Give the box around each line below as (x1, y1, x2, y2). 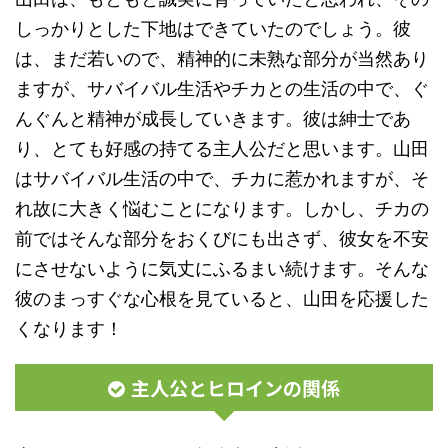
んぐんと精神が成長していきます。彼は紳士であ (15, 108, 411, 129)
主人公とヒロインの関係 (131, 374, 340, 401)
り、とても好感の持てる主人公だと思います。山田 (15, 138, 429, 159)
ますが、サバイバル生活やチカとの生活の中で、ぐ (15, 78, 429, 99)
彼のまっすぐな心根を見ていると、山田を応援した (15, 288, 429, 309)
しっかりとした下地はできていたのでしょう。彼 (15, 18, 411, 39)
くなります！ (15, 318, 123, 339)
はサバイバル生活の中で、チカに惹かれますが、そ (15, 168, 429, 189)
